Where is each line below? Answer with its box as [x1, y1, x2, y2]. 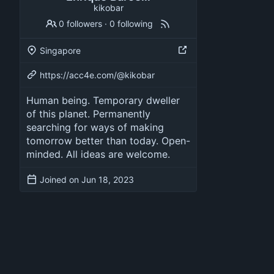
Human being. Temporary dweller [26, 94, 180, 106]
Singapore [40, 45, 81, 56]
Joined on [40, 174, 81, 185]
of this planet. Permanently [26, 107, 150, 120]
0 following [109, 18, 154, 29]
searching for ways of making [26, 120, 164, 133]
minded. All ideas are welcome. [26, 147, 170, 160]
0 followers [59, 18, 103, 29]
